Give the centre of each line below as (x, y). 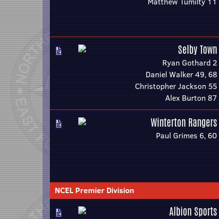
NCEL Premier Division (95, 190)
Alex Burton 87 (191, 98)
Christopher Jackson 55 (176, 86)
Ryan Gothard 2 (190, 63)
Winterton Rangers (184, 122)
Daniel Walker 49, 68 (181, 74)
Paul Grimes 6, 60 (186, 135)
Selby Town (197, 50)
